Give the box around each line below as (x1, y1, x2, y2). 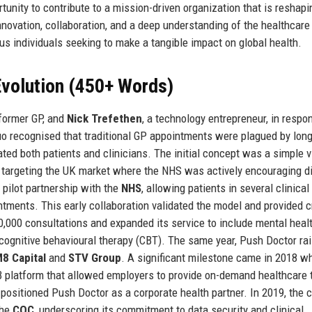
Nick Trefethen (67, 111, 142, 125)
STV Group (68, 250, 121, 265)
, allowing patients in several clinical (141, 180, 309, 195)
